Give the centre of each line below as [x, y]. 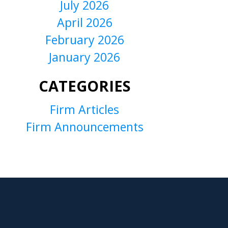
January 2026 [84, 57]
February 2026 [84, 40]
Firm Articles [84, 110]
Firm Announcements [84, 127]
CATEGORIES [84, 86]
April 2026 [84, 23]
